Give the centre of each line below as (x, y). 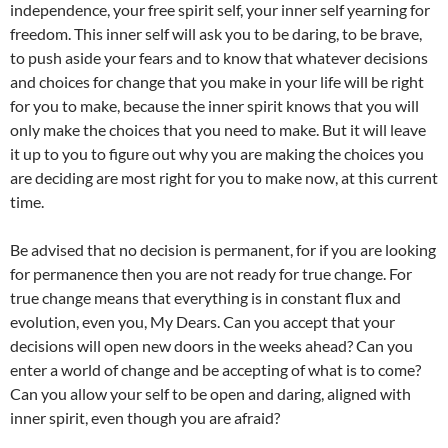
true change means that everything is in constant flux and (205, 298)
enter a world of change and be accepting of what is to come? (215, 370)
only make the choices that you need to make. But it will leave (218, 130)
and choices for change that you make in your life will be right (217, 82)
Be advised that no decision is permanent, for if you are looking (223, 250)
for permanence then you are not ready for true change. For (211, 274)
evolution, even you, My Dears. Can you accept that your (202, 322)
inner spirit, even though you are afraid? (145, 418)
